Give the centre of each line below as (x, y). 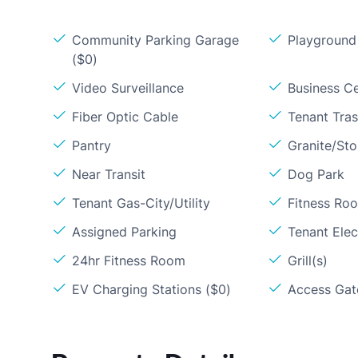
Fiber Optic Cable (125, 117)
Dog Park (316, 174)
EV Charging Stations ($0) (151, 289)
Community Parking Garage (155, 40)
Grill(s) (308, 261)
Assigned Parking (124, 232)
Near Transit (109, 174)
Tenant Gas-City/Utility (141, 203)
